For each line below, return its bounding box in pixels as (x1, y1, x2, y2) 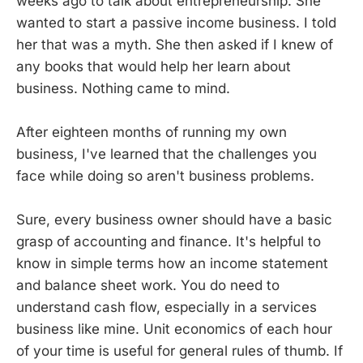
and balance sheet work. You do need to (16, 277, 280, 294)
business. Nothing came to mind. (16, 80, 230, 96)
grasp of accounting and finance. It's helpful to (16, 233, 321, 250)
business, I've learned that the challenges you (16, 146, 317, 163)
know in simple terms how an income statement (16, 255, 328, 272)
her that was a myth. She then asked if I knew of (16, 36, 333, 53)
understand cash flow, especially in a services (16, 299, 317, 316)
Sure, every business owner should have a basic (16, 211, 332, 228)
